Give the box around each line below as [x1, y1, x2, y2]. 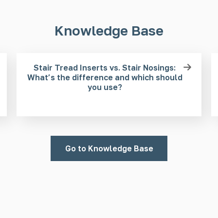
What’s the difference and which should [27, 72, 182, 82]
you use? [87, 82, 122, 92]
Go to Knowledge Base [65, 143, 153, 153]
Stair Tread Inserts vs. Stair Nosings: [34, 62, 176, 73]
